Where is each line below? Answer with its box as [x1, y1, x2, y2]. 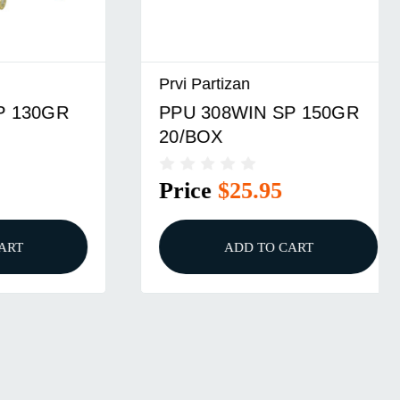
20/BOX [111, 126, 175, 146]
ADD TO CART [175, 239, 265, 255]
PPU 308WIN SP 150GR [111, 102, 311, 122]
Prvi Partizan [111, 74, 203, 94]
